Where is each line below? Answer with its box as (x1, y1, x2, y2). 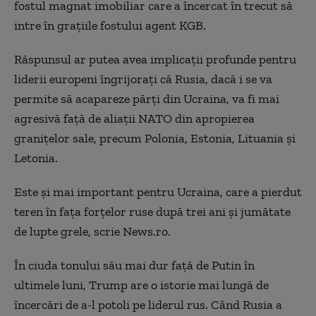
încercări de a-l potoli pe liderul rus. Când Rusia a (14, 297, 282, 312)
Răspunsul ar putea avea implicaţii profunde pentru (14, 51, 296, 67)
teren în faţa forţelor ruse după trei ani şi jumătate (14, 204, 291, 219)
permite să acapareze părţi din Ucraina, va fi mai (14, 91, 279, 107)
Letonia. (14, 150, 58, 166)
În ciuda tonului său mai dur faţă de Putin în (14, 257, 255, 273)
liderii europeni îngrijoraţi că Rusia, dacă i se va (14, 71, 272, 87)
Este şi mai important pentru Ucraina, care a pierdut (14, 184, 302, 200)
